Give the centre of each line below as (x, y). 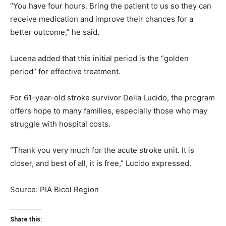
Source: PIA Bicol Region (54, 189)
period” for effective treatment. (65, 71)
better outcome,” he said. (55, 32)
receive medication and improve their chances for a (102, 19)
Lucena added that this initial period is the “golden (99, 58)
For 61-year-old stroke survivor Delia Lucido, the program (112, 98)
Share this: (26, 219)
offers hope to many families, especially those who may (109, 111)
